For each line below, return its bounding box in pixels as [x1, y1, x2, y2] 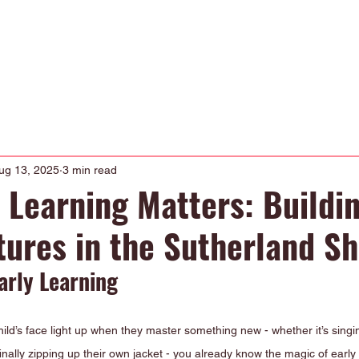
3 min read [63, 163, 117, 176]
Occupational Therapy [4, 30, 119, 44]
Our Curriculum [228, 30, 308, 44]
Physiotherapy [137, 30, 211, 44]
